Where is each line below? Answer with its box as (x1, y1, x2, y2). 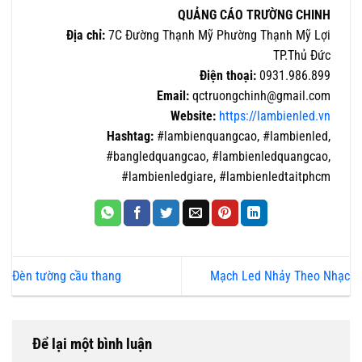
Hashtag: (107, 128, 157, 144)
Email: (157, 87, 189, 103)
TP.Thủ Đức (273, 47, 330, 63)
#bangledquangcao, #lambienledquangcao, (106, 148, 330, 164)
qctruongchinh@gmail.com (189, 87, 330, 103)
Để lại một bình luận (32, 335, 155, 354)
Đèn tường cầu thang (12, 268, 121, 284)
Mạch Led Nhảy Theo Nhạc (210, 268, 350, 284)
